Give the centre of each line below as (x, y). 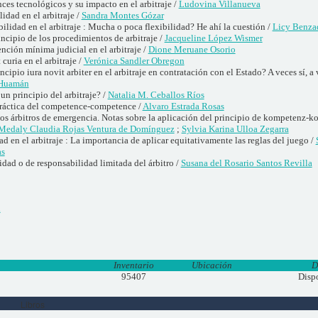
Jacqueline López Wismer (213, 38)
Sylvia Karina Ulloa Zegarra (235, 128)
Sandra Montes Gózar (122, 15)
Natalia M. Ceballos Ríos (156, 94)
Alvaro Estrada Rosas (183, 106)
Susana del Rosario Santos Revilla (246, 163)
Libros (32, 305)
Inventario (134, 265)
